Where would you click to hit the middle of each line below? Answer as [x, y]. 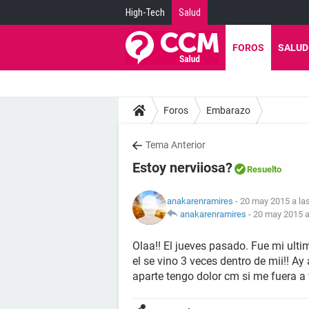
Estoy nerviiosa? [182, 168]
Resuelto [264, 169]
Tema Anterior [176, 145]
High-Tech [145, 12]
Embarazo [228, 110]
